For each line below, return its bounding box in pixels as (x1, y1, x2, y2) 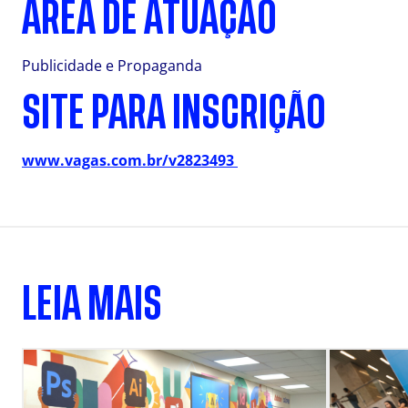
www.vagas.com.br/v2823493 (22, 150, 238, 170)
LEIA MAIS (22, 285, 162, 323)
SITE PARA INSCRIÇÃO (22, 94, 326, 132)
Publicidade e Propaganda (22, 56, 202, 76)
